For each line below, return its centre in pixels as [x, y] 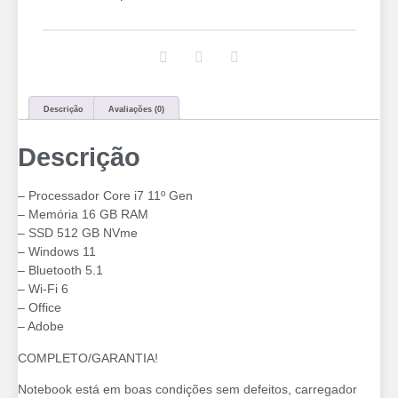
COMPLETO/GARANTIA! [88, 358]
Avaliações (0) [136, 109]
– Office [40, 308]
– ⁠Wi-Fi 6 [43, 289]
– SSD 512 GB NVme [78, 233]
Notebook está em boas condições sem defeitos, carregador [187, 389]
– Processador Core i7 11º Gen [105, 196]
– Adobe [41, 326]
